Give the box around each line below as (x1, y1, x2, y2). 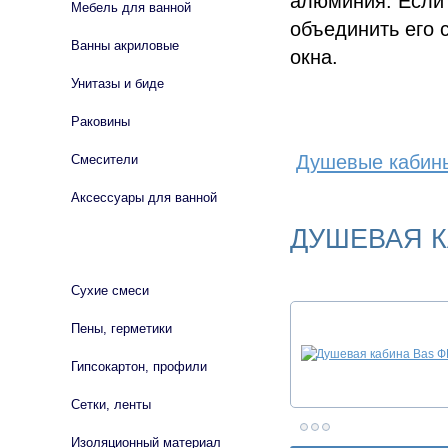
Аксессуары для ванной (71, 190, 217, 205)
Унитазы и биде (71, 76, 164, 91)
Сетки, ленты (71, 397, 151, 412)
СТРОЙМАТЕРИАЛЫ (50, 242, 168, 256)
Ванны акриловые (71, 38, 179, 53)
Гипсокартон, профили (71, 359, 207, 374)
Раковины (71, 114, 130, 129)
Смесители (71, 152, 138, 167)
